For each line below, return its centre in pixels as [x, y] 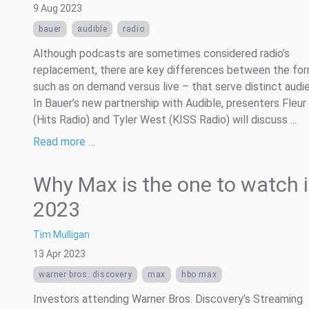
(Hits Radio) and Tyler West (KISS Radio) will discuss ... [165, 120]
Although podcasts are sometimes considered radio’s [161, 53]
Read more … [64, 142]
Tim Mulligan [61, 235]
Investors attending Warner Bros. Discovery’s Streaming [168, 299]
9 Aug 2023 [58, 8]
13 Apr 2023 [59, 254]
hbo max [199, 275]
